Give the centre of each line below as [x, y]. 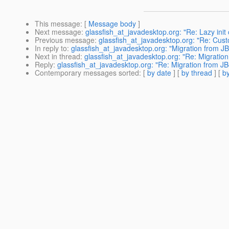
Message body [112, 24]
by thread [197, 73]
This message [58, 24]
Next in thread [58, 56]
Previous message [65, 40]
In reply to [51, 48]
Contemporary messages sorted [87, 73]
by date [159, 73]
